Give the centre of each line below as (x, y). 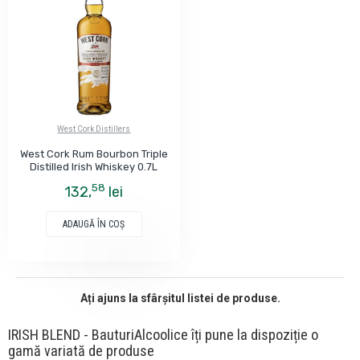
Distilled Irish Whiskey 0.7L (94, 166)
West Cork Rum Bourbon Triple (94, 153)
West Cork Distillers (94, 129)
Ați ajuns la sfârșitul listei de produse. (180, 298)
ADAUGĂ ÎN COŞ (94, 224)
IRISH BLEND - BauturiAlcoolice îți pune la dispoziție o (163, 334)
